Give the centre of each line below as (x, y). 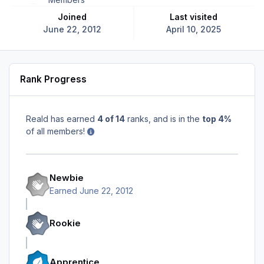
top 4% (217, 118)
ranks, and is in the (164, 118)
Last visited (196, 16)
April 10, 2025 (193, 29)
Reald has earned (62, 118)
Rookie (65, 223)
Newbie (67, 178)
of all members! (57, 131)
